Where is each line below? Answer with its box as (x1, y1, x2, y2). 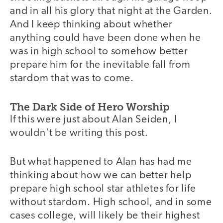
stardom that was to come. (10, 73, 134, 84)
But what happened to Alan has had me (10, 157, 192, 168)
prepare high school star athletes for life (10, 184, 196, 195)
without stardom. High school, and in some (10, 197, 212, 208)
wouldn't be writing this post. (10, 127, 149, 138)
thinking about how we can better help (10, 170, 192, 181)
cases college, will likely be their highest (10, 211, 200, 222)
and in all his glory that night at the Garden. (10, 6, 213, 17)
